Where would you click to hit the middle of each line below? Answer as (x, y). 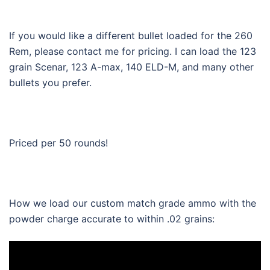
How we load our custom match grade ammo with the (133, 203)
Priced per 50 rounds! (58, 143)
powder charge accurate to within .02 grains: (112, 219)
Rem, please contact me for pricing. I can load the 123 (133, 52)
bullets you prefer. (50, 83)
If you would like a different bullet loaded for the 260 (131, 36)
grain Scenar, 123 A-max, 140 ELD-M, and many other (131, 67)
